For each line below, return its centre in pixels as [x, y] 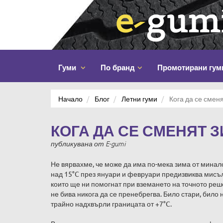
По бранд [118, 67]
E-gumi [115, 144]
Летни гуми [139, 99]
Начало [70, 99]
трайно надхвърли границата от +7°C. [111, 204]
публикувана [72, 144]
